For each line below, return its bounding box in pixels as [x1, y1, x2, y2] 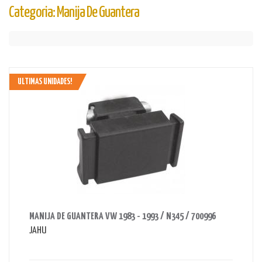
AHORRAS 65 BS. [34, 199, 70, 205]
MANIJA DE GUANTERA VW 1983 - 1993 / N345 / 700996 [29, 212, 216, 222]
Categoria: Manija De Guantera [9, 5, 139, 20]
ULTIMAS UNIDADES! [18, 78, 72, 87]
